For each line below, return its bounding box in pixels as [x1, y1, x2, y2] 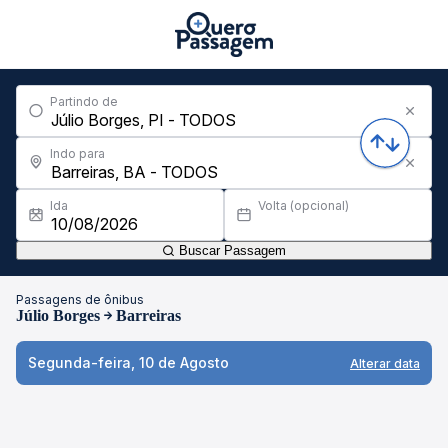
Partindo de [50, 94, 118, 109]
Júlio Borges [16, 307, 100, 324]
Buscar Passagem [175, 243, 286, 258]
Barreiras [116, 307, 181, 324]
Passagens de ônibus [16, 292, 144, 307]
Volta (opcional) [258, 198, 349, 213]
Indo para [50, 146, 105, 161]
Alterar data [350, 355, 420, 371]
